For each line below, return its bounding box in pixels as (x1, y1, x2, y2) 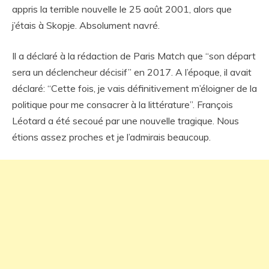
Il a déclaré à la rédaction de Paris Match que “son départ (12, 50, 256, 62)
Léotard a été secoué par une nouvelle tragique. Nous (12, 115, 239, 127)
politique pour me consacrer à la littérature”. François (12, 98, 233, 110)
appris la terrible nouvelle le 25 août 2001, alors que (12, 3, 232, 15)
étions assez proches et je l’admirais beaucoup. (12, 131, 211, 143)
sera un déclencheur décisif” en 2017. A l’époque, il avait (12, 66, 252, 78)
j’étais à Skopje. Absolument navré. (12, 19, 160, 31)
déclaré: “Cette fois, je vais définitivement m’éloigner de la (12, 82, 257, 94)
